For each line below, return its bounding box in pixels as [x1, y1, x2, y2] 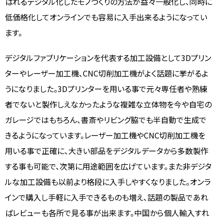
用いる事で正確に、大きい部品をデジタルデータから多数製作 [5, 144, 208, 156]
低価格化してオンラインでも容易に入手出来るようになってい [5, 11, 207, 23]
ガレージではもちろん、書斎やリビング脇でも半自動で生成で [5, 113, 206, 125]
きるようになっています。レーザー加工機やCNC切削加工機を [5, 129, 205, 141]
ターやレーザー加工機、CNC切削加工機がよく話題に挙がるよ [5, 67, 208, 79]
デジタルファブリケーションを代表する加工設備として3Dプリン [5, 51, 211, 63]
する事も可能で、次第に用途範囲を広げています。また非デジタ [5, 160, 212, 172]
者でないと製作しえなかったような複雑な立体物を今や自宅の [5, 98, 212, 110]
